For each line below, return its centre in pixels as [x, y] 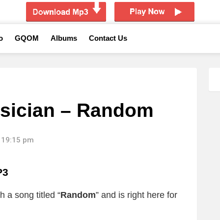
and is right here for [139, 195]
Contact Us [108, 38]
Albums [64, 38]
